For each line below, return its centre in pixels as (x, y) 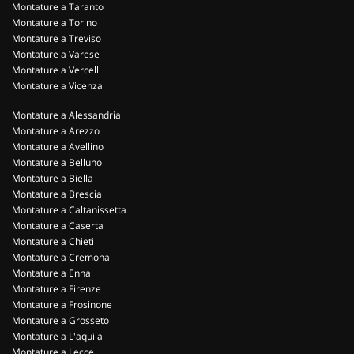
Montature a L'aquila (57, 336)
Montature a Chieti (53, 241)
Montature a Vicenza (57, 86)
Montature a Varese (56, 54)
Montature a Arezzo (56, 131)
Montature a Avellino (58, 147)
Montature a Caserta (58, 226)
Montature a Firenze (56, 289)
